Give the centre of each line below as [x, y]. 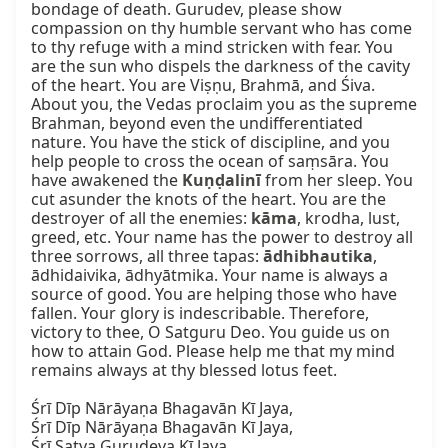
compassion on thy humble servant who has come [221, 28]
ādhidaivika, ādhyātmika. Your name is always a [209, 275]
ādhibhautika [318, 256]
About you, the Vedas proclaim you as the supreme [224, 104]
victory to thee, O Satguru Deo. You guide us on [210, 332]
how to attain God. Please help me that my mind [213, 351]
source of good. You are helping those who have [214, 294]
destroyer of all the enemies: [141, 218]
